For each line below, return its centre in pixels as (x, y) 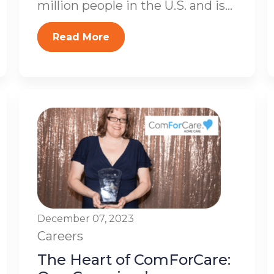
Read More (81, 37)
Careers (60, 236)
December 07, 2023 (85, 219)
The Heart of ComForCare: (134, 260)
